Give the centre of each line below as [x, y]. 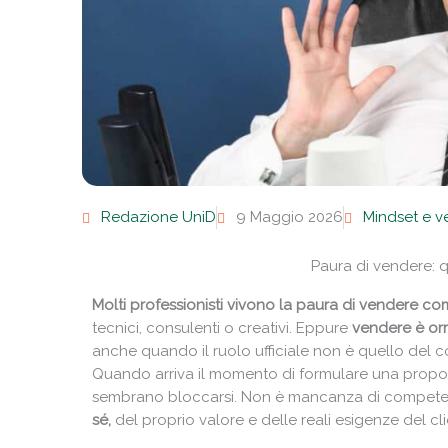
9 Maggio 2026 [289, 217]
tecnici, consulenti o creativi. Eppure [222, 328]
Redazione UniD [158, 217]
